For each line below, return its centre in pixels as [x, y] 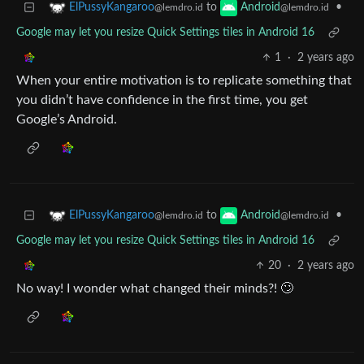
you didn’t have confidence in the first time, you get [162, 100]
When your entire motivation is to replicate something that [184, 81]
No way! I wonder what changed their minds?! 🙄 [155, 289]
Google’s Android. [67, 120]
